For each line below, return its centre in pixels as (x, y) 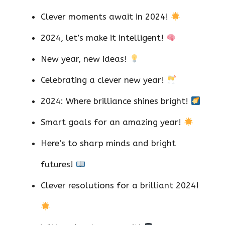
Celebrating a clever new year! (104, 80)
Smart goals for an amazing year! (112, 122)
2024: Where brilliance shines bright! (116, 101)
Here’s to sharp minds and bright (108, 143)
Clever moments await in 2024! (106, 17)
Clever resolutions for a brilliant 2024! (120, 186)
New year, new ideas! (85, 59)
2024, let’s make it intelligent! (103, 38)
